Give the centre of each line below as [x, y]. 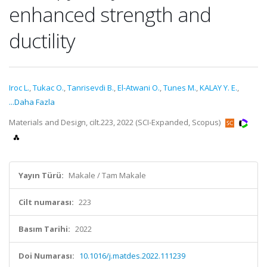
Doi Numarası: [46, 256]
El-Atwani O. [139, 88]
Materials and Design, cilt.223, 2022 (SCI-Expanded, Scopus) [116, 122]
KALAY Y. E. [218, 88]
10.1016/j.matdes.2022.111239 [132, 256]
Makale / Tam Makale [107, 175]
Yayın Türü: [41, 175]
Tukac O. [48, 88]
